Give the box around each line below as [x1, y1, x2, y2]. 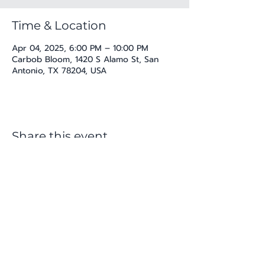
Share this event [12, 128, 108, 143]
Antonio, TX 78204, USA [12, 64, 106, 77]
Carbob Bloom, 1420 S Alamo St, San [12, 53, 159, 66]
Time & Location [12, 18, 106, 33]
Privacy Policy [64, 240, 125, 253]
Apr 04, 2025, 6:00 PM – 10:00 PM [12, 41, 148, 54]
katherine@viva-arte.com [44, 218, 145, 231]
